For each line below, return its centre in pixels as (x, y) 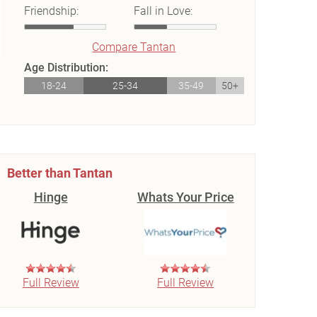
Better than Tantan (59, 173)
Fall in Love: (163, 11)
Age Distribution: (66, 68)
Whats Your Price (185, 197)
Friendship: (51, 11)
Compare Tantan (134, 47)
